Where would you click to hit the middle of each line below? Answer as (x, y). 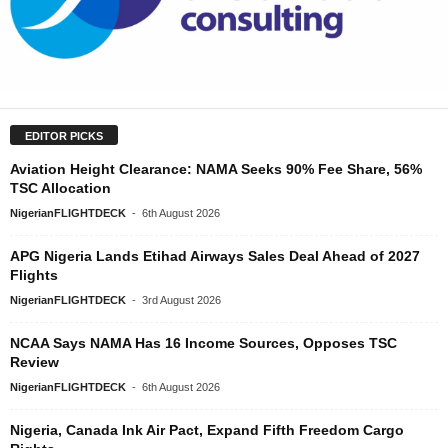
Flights (34, 274)
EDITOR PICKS (64, 135)
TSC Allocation (60, 187)
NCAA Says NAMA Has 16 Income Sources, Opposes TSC (203, 342)
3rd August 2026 (181, 299)
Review (34, 361)
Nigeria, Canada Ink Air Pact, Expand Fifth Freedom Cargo (207, 429)
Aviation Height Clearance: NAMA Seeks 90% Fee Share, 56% (216, 168)
